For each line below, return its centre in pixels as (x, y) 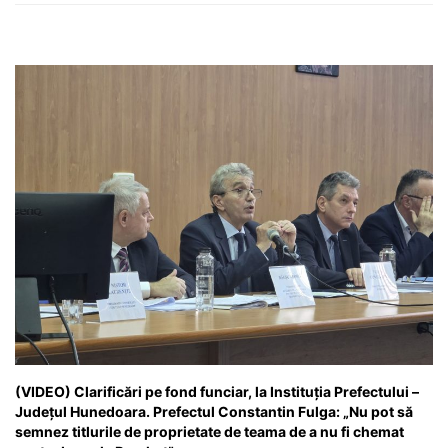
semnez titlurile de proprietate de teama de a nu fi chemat (209, 431)
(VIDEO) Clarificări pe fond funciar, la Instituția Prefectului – (217, 391)
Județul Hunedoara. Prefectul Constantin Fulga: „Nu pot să (214, 411)
